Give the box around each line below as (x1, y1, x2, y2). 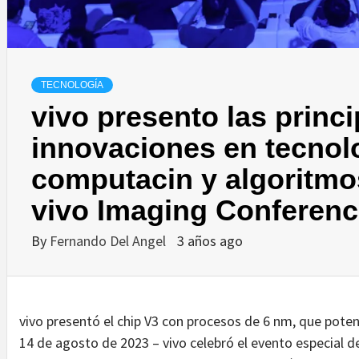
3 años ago (177, 231, 243, 250)
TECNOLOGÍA (41, 79, 103, 91)
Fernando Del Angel (50, 231, 169, 250)
